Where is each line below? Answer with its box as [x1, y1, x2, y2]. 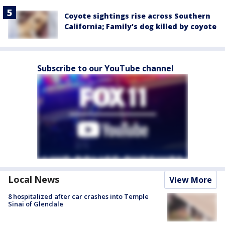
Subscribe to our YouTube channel [37, 63, 174, 74]
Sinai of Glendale [8, 199, 63, 209]
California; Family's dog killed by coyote [64, 22, 216, 32]
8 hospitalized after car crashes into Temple [8, 192, 149, 201]
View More [169, 174, 212, 186]
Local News [8, 173, 59, 186]
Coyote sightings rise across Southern [64, 11, 210, 21]
